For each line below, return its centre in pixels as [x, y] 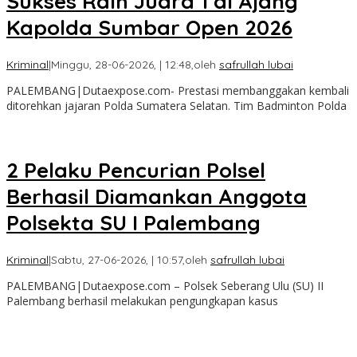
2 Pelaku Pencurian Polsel [136, 170]
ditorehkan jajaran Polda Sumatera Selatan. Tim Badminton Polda [177, 106]
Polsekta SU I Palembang [133, 222]
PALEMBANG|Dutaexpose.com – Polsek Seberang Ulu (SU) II [165, 286]
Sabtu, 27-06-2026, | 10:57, [118, 260]
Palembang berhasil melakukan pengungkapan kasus [142, 301]
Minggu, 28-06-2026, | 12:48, [122, 65]
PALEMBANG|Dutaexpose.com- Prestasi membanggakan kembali [178, 91]
